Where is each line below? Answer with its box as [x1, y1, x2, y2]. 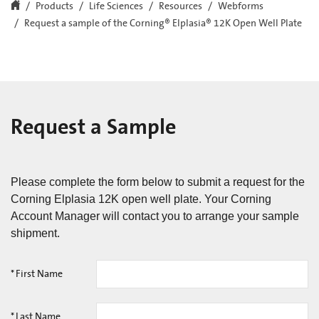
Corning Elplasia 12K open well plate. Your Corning [11, 192, 271, 205]
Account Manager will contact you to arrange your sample [11, 209, 299, 222]
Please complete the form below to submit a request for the [11, 175, 305, 188]
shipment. [11, 226, 60, 239]
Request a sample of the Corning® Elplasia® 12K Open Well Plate [24, 17, 302, 29]
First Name [16, 268, 63, 280]
